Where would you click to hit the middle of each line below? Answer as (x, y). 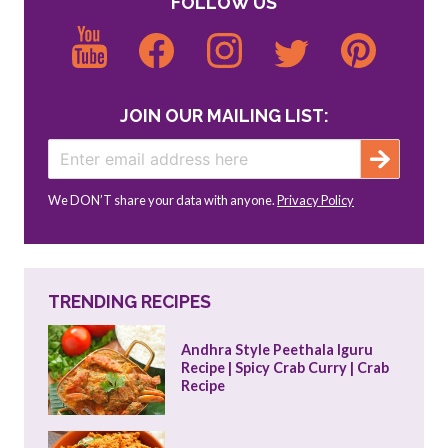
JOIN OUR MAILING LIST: (224, 116)
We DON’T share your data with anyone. (162, 200)
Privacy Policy (315, 200)
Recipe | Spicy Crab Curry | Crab (284, 368)
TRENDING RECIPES (129, 302)
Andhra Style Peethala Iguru (276, 350)
